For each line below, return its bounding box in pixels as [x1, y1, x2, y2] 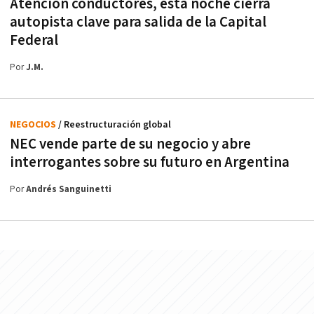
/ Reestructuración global [58, 118, 171, 131]
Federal [10, 30, 58, 50]
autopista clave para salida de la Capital [10, 12, 266, 32]
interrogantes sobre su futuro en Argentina [10, 152, 289, 172]
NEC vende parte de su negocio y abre [10, 134, 251, 153]
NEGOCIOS [10, 118, 58, 131]
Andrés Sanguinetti [26, 183, 111, 196]
